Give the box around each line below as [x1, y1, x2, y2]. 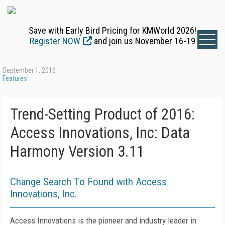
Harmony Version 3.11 [10, 142, 144, 161]
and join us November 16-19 [92, 36, 195, 46]
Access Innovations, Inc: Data [10, 124, 190, 142]
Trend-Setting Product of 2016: [10, 105, 195, 124]
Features [3, 74, 27, 82]
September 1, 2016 [3, 66, 56, 74]
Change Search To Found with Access [10, 176, 167, 188]
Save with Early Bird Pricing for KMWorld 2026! [29, 25, 196, 36]
